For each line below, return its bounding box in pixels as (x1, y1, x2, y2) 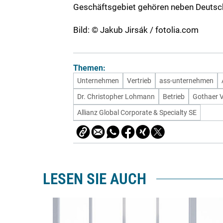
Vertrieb (127, 76, 151, 85)
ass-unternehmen (159, 76, 214, 85)
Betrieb (163, 92, 185, 101)
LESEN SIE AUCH (43, 170, 146, 188)
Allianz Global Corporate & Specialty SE (77, 108, 197, 116)
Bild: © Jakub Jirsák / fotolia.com (73, 25, 199, 35)
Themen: (73, 63, 106, 73)
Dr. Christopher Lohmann (77, 92, 155, 101)
